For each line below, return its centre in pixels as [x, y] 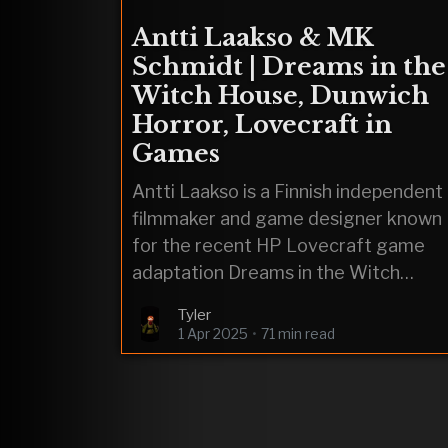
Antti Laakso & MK [252, 37]
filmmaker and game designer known [287, 218]
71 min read [298, 333]
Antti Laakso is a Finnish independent [287, 191]
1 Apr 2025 [213, 333]
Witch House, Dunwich [280, 95]
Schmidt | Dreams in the [289, 66]
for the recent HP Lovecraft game [278, 245]
